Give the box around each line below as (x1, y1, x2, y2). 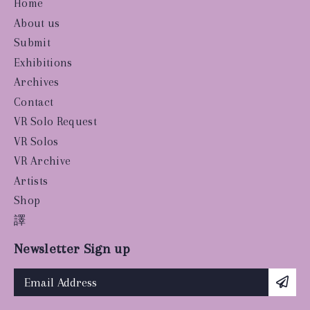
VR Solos (14, 134, 59, 148)
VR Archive (14, 154, 71, 168)
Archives (14, 75, 60, 89)
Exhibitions (14, 55, 73, 69)
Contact (14, 95, 54, 109)
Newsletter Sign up (14, 240, 130, 257)
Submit (14, 36, 51, 50)
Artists (14, 174, 48, 188)
